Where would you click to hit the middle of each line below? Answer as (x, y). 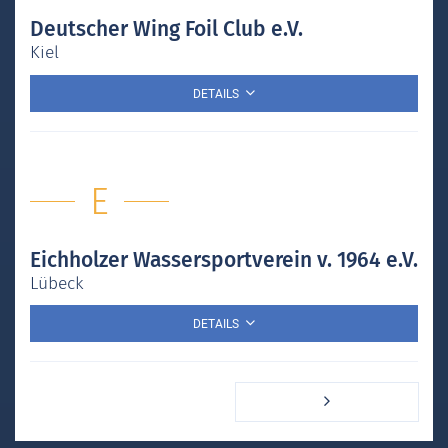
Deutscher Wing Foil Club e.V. (166, 28)
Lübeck (57, 283)
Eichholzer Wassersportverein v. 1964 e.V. (224, 259)
